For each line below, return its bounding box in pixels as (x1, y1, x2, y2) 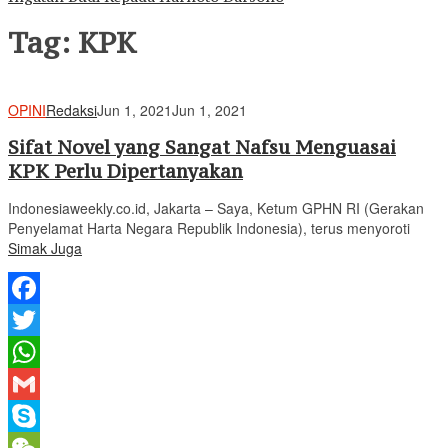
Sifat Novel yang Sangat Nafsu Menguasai (8, 134, 396, 159)
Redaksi (46, 100, 97, 120)
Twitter (8, 341, 50, 362)
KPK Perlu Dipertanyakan (8, 158, 243, 183)
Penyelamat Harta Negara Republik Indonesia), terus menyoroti (8, 217, 410, 238)
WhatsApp (8, 373, 73, 394)
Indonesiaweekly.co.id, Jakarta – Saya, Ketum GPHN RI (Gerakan (8, 197, 424, 218)
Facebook (8, 309, 71, 330)
